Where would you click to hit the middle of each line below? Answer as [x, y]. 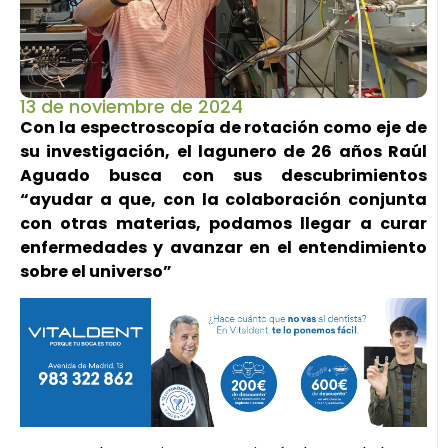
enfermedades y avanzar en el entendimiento [223, 247]
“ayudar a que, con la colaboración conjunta [223, 199]
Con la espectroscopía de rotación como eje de [223, 127]
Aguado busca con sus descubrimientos [223, 175]
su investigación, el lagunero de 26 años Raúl [223, 151]
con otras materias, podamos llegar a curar [223, 223]
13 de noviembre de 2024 [131, 106]
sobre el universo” [96, 271]
